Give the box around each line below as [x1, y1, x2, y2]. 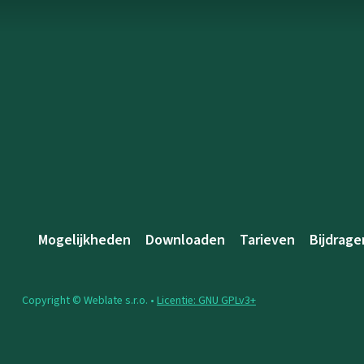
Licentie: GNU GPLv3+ [157, 292, 256, 308]
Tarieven [240, 229, 295, 249]
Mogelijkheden [38, 229, 131, 249]
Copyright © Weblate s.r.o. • [22, 292, 157, 308]
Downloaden [145, 229, 225, 249]
